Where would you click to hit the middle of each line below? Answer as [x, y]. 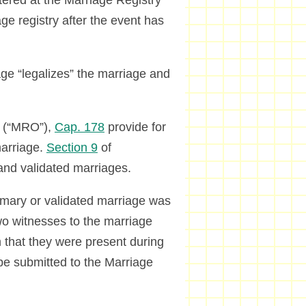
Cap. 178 [79, 127]
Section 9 [72, 148]
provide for [135, 127]
